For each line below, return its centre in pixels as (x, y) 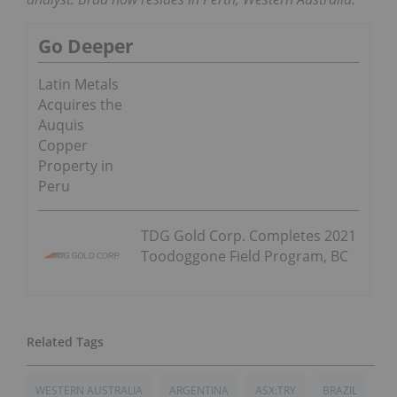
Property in (76, 166)
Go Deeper (86, 47)
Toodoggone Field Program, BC (245, 257)
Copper (63, 146)
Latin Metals (78, 85)
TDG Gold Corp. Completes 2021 (249, 236)
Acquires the (80, 105)
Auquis (61, 125)
